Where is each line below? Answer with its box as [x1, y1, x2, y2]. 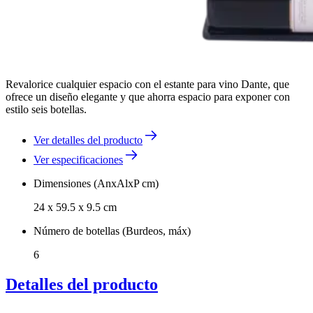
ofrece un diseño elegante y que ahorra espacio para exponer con [6, 90, 290, 103]
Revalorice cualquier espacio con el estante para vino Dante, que [6, 78, 289, 90]
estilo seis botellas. [6, 103, 87, 115]
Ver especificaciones [34, 153, 123, 166]
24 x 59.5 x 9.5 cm [34, 201, 117, 213]
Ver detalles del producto [34, 133, 143, 146]
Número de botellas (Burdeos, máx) [34, 224, 191, 237]
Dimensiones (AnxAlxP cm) [34, 177, 159, 189]
